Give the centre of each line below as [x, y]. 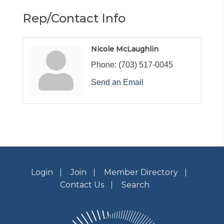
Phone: [104, 65]
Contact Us [82, 185]
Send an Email [117, 82]
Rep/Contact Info [74, 18]
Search [135, 185]
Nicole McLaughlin [125, 49]
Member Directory [141, 172]
